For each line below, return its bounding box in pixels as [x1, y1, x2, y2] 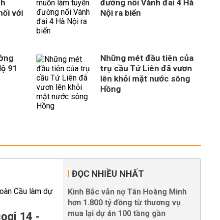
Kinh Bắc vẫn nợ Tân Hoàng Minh [68, 187, 187, 196]
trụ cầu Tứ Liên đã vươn [100, 63, 192, 73]
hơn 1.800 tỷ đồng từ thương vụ [68, 198, 181, 207]
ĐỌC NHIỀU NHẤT [72, 168, 144, 179]
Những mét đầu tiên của [100, 53, 193, 63]
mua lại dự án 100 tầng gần [68, 209, 165, 218]
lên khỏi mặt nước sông [100, 74, 190, 83]
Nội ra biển [100, 8, 141, 18]
